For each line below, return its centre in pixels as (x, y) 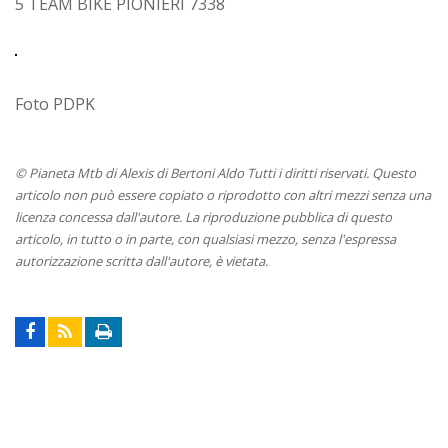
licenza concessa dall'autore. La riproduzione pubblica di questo (203, 216)
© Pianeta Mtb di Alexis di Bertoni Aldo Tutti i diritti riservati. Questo (215, 172)
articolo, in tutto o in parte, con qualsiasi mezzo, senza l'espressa (205, 238)
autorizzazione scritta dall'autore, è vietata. (141, 260)
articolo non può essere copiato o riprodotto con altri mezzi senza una (223, 194)
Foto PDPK (55, 103)
